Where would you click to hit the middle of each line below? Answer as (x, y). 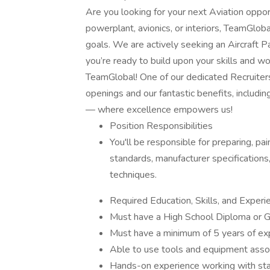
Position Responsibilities (161, 126)
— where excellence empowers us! (159, 110)
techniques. (133, 175)
